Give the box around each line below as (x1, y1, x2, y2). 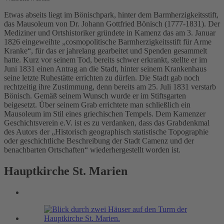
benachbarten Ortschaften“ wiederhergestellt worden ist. (4, 145, 180, 154)
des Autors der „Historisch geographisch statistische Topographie (4, 127, 208, 136)
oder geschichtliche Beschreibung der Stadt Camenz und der (4, 136, 194, 145)
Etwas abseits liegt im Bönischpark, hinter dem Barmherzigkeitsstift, (4, 10, 218, 19)
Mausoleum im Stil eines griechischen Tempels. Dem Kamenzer (4, 109, 205, 118)
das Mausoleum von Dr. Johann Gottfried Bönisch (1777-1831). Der (4, 19, 220, 28)
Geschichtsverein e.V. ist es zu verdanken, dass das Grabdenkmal (4, 118, 209, 127)
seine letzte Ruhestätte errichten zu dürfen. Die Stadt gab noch (4, 73, 199, 82)
